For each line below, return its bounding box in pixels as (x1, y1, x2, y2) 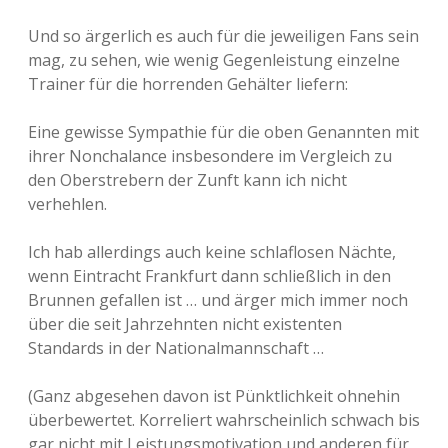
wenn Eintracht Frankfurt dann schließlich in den (28, 265, 391, 287)
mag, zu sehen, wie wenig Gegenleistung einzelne (28, 49, 400, 71)
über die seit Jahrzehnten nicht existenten (28, 313, 342, 335)
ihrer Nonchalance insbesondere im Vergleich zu (28, 145, 392, 167)
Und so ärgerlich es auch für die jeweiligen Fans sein (28, 25, 419, 47)
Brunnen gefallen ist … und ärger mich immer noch (28, 289, 408, 311)
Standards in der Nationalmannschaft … (28, 337, 324, 359)
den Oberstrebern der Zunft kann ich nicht (28, 169, 347, 191)
